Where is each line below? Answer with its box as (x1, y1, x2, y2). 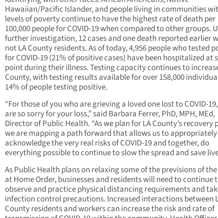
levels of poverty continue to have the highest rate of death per (5, 13, 216, 25)
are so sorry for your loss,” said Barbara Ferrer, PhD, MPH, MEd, (5, 108, 215, 120)
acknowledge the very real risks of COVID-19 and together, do (5, 137, 209, 149)
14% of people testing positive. (5, 81, 108, 93)
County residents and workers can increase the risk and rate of (5, 203, 215, 215)
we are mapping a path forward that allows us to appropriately (5, 127, 217, 140)
